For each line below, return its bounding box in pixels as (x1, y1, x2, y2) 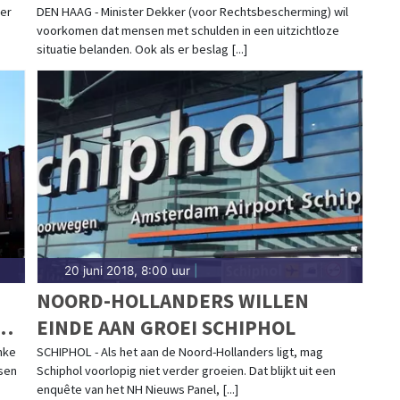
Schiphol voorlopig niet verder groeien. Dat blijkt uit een (36, 362, 336, 379)
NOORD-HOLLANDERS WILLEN (36, 287, 309, 313)
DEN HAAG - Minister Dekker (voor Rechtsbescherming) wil (36, 3, 348, 20)
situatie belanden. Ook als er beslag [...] (36, 40, 247, 57)
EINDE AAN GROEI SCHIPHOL (36, 313, 296, 340)
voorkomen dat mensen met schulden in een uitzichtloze (36, 21, 339, 38)
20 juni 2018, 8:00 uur (63, 262, 190, 278)
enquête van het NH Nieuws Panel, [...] (36, 380, 238, 397)
